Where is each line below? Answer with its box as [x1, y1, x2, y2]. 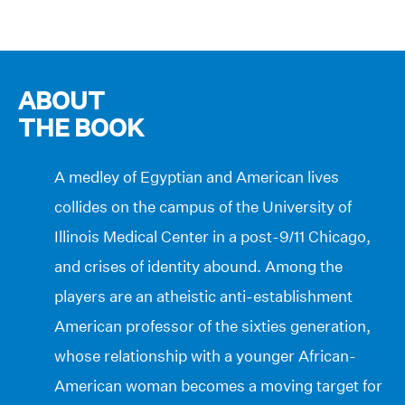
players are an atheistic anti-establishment [54, 286, 353, 306]
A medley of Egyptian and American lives [54, 166, 339, 186]
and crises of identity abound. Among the [54, 256, 343, 276]
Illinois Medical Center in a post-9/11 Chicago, [54, 226, 371, 246]
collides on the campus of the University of [54, 196, 352, 216]
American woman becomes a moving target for [54, 375, 382, 395]
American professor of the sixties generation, [54, 316, 371, 335]
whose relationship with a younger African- [54, 345, 356, 365]
